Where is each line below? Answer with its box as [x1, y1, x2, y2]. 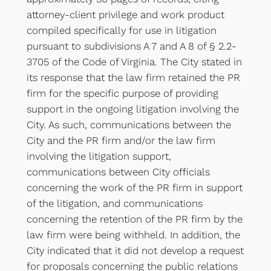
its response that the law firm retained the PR [26, 71, 240, 83]
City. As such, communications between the [26, 119, 231, 131]
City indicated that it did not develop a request [26, 244, 244, 256]
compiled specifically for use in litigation [26, 24, 217, 36]
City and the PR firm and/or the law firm [26, 134, 215, 146]
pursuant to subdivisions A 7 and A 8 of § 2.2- [26, 40, 237, 52]
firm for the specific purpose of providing [26, 87, 218, 99]
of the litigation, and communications [26, 197, 203, 209]
